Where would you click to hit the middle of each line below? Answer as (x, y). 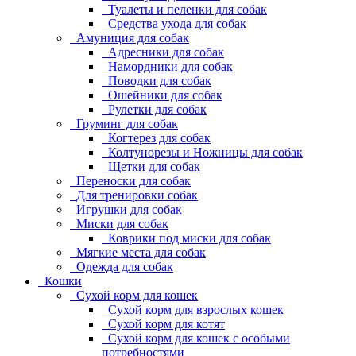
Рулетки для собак (157, 109)
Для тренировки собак (137, 195)
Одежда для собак (125, 267)
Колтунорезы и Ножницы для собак (205, 152)
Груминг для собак (127, 124)
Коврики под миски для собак (190, 238)
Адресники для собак (166, 52)
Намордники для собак (170, 66)
